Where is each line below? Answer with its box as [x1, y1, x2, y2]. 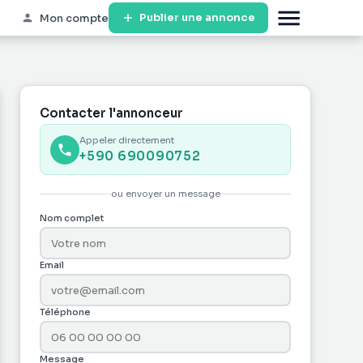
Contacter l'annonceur [40, 105, 183, 121]
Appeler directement [79, 135, 174, 146]
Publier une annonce [139, 11, 255, 24]
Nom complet [40, 212, 104, 224]
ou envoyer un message [110, 188, 220, 199]
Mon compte [40, 11, 109, 25]
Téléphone [40, 306, 91, 318]
